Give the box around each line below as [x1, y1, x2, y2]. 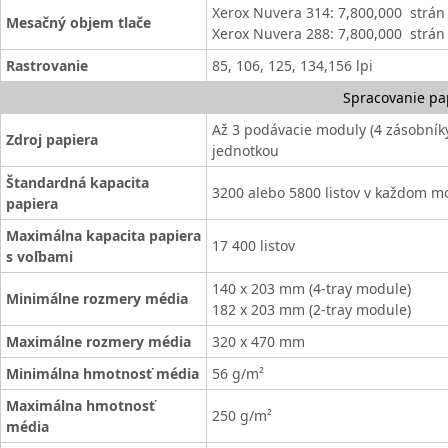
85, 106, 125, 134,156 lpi [212, 56, 373, 75]
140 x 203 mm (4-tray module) [212, 279, 411, 298]
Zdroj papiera [6, 130, 98, 149]
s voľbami [6, 247, 73, 266]
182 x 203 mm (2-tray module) [212, 300, 411, 319]
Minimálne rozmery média [6, 289, 188, 308]
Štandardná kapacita [6, 173, 149, 192]
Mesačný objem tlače [6, 13, 151, 32]
